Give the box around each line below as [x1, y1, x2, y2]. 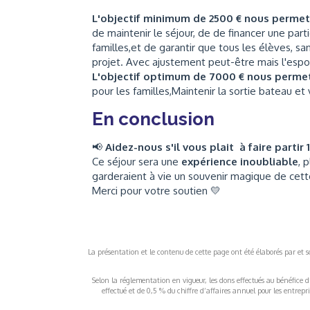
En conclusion [92, 108, 215, 129]
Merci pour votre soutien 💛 [92, 183, 221, 197]
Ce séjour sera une [92, 154, 181, 168]
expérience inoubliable [181, 154, 298, 168]
